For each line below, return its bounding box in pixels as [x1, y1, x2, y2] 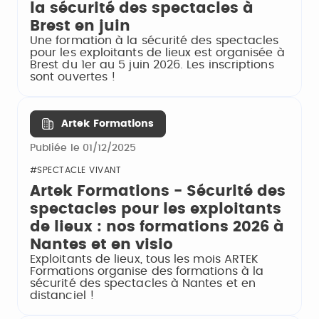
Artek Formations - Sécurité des [30, 184, 286, 199]
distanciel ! [30, 290, 95, 302]
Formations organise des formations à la [30, 266, 264, 278]
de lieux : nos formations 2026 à [30, 219, 284, 235]
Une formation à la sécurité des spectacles [30, 35, 279, 47]
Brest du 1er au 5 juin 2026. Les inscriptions [30, 59, 274, 71]
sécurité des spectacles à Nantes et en [30, 278, 256, 290]
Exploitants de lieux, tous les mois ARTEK [30, 253, 259, 266]
